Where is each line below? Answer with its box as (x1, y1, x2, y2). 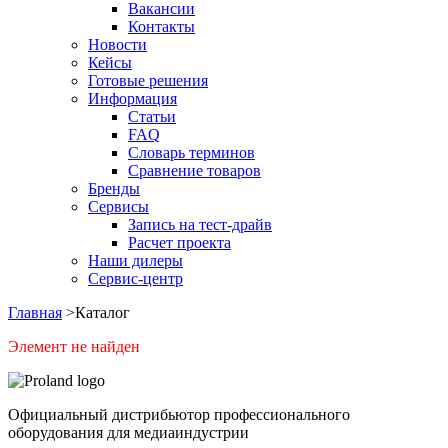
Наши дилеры (88, 252, 183, 270)
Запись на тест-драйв (128, 216, 272, 234)
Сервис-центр (88, 270, 183, 288)
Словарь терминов (128, 144, 255, 162)
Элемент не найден (8, 338, 140, 356)
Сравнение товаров (128, 162, 261, 180)
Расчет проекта (128, 234, 231, 252)
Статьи (128, 108, 176, 126)
